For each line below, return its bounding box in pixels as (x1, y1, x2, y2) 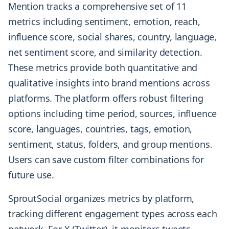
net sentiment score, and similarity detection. (8, 46, 202, 59)
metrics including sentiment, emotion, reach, (8, 15, 201, 28)
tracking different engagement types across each (8, 208, 217, 220)
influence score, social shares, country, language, (8, 31, 217, 43)
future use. (8, 169, 55, 181)
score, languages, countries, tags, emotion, (8, 123, 193, 135)
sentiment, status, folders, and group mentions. (8, 138, 213, 151)
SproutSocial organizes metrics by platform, (8, 192, 195, 205)
